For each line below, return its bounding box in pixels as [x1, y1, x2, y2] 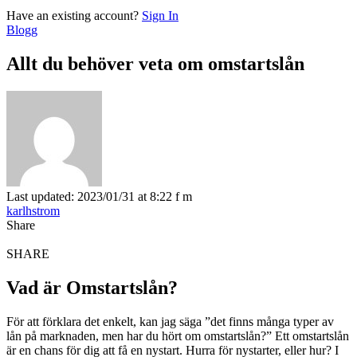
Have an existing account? [6, 9, 139, 22]
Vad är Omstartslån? [6, 277, 178, 298]
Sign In [142, 9, 178, 22]
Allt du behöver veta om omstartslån [6, 53, 304, 74]
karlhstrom [6, 203, 60, 218]
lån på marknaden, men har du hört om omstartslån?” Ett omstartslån [6, 328, 349, 343]
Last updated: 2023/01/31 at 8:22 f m [6, 189, 192, 203]
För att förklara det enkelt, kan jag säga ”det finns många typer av [6, 314, 334, 328]
